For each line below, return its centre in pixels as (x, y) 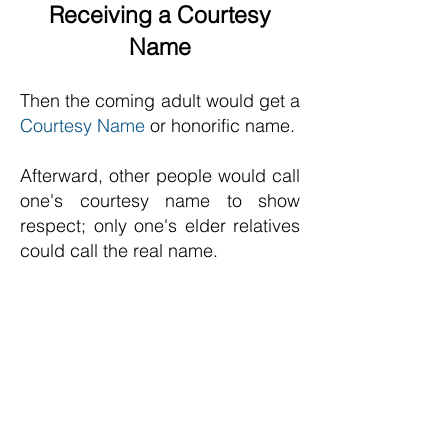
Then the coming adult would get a (160, 100)
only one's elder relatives (196, 225)
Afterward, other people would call (160, 175)
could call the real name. (121, 250)
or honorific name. (220, 125)
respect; (57, 225)
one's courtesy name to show (160, 200)
